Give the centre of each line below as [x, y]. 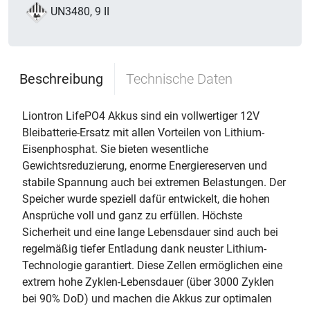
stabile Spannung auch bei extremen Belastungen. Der [154, 182]
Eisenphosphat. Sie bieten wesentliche [115, 149]
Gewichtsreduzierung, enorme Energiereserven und [145, 166]
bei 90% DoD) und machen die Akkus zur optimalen [147, 299]
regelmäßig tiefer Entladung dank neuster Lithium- [144, 249]
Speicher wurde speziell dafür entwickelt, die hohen [146, 199]
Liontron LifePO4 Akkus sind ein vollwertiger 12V [141, 116]
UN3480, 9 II [80, 12]
